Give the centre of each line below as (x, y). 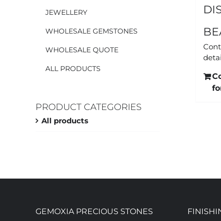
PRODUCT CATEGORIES (89, 107)
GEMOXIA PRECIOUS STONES (94, 212)
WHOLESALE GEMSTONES (92, 31)
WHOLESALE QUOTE (82, 50)
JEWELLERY (66, 12)
